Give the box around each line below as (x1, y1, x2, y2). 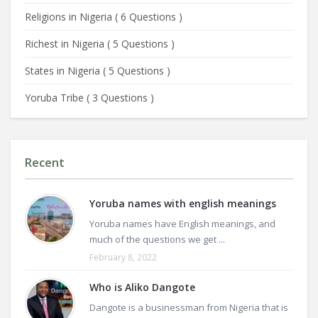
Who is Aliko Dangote (89, 280, 195, 294)
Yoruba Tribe (25, 91, 87, 104)
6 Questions (121, 10, 176, 23)
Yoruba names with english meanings (89, 197, 276, 210)
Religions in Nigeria (25, 10, 115, 23)
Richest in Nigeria (25, 37, 107, 50)
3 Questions (92, 91, 148, 104)
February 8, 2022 (89, 251, 157, 263)
